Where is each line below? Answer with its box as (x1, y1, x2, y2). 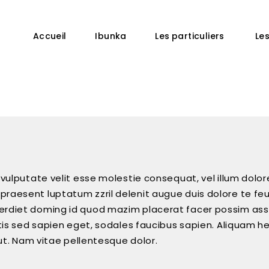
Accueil (32, 30, 67, 42)
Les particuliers (155, 30, 227, 42)
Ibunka (95, 30, 127, 42)
